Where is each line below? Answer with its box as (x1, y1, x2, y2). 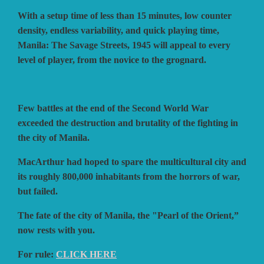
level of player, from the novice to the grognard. (18, 54, 206, 65)
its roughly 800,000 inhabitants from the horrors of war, (18, 171, 240, 181)
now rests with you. (18, 225, 95, 235)
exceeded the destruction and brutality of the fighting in (18, 117, 238, 128)
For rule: (18, 249, 56, 259)
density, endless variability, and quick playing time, (18, 25, 219, 35)
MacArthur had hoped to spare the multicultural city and (18, 156, 246, 167)
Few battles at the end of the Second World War (18, 103, 209, 113)
